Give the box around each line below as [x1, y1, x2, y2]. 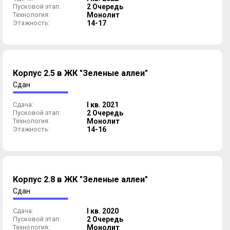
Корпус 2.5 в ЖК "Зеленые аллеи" [13, 68, 148, 79]
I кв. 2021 [87, 101, 119, 109]
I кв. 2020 [87, 207, 119, 215]
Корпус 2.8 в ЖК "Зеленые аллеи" [13, 175, 148, 185]
